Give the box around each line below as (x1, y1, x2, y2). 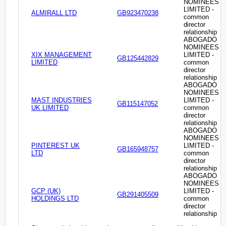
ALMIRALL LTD (31, 9, 77, 17)
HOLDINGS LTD (31, 195, 79, 203)
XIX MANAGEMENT (31, 51, 92, 59)
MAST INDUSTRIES (31, 96, 92, 104)
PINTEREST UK (31, 142, 80, 150)
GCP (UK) (31, 187, 61, 195)
